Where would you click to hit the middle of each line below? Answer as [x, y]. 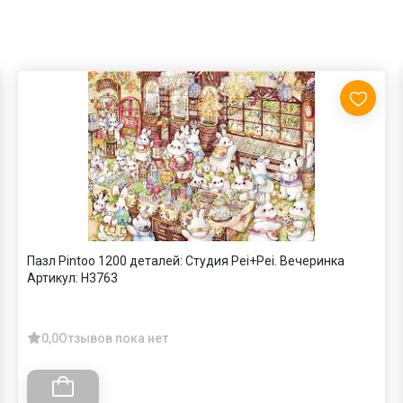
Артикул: [53, 278]
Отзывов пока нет [113, 338]
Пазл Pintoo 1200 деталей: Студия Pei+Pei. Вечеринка [186, 260]
